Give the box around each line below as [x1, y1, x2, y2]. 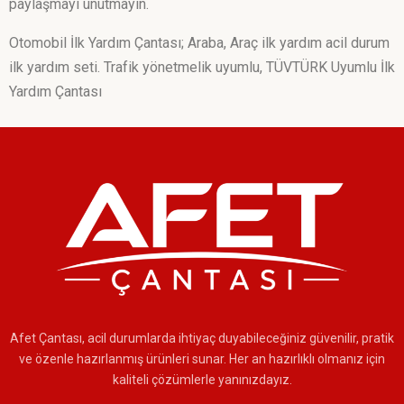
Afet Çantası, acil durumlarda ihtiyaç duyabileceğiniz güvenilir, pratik [10, 331, 394, 346]
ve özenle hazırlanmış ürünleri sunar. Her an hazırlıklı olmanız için [19, 352, 385, 367]
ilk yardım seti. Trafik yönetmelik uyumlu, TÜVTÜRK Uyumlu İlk [9, 58, 395, 76]
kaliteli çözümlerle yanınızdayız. [112, 372, 292, 388]
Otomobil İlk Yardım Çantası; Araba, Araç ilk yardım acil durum [9, 33, 390, 51]
